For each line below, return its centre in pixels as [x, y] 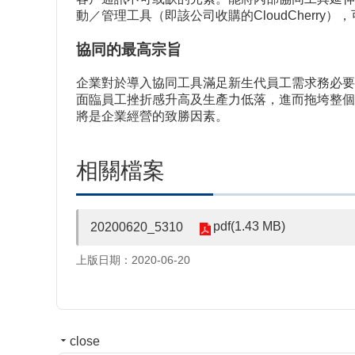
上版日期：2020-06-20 [133, 260]
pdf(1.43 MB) [249, 226]
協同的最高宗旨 [129, 50]
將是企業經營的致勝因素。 [152, 116]
